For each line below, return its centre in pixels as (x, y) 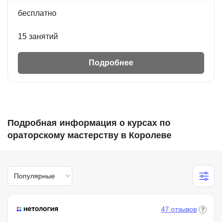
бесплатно (37, 13)
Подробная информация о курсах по (89, 123)
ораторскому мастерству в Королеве (89, 135)
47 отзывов (179, 209)
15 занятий (38, 36)
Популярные (34, 176)
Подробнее (111, 63)
